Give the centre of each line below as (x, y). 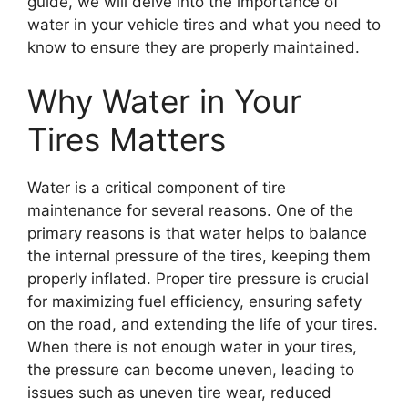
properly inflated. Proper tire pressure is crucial (198, 279)
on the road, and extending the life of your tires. (203, 324)
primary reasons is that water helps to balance (197, 233)
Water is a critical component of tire (157, 188)
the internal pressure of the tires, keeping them (199, 256)
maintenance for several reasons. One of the (190, 210)
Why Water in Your (164, 101)
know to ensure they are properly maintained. (194, 47)
